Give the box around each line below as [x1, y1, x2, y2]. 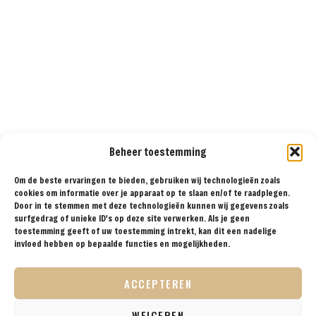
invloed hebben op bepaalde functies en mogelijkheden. [14, 238, 230, 249]
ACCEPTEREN [124, 275, 192, 291]
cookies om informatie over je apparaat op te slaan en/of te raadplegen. [14, 187, 290, 198]
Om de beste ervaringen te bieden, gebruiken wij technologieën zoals [14, 174, 280, 186]
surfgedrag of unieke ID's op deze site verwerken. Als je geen [14, 212, 250, 224]
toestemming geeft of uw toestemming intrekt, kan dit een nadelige [14, 225, 276, 236]
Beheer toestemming [109, 145, 207, 159]
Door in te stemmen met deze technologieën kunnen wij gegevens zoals [14, 200, 288, 211]
